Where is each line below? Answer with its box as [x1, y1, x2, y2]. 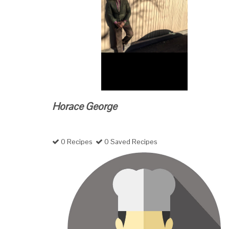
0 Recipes [59, 137, 96, 146]
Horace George [52, 100, 117, 113]
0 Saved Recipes [103, 137, 157, 146]
